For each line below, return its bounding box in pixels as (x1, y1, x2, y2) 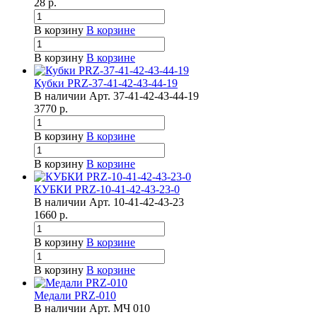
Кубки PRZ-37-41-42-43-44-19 (34, 77, 178, 90)
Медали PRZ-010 (34, 289, 116, 302)
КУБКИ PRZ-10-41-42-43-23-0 (34, 183, 180, 196)
